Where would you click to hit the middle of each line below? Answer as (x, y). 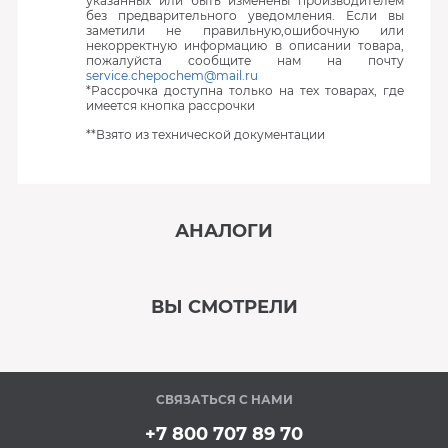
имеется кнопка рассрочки (170, 105)
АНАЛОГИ (224, 231)
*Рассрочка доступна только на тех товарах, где (245, 90)
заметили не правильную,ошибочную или (245, 30)
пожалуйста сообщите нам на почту (245, 60)
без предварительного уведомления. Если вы (245, 15)
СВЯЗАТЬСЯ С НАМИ (224, 399)
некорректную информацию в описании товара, (245, 45)
